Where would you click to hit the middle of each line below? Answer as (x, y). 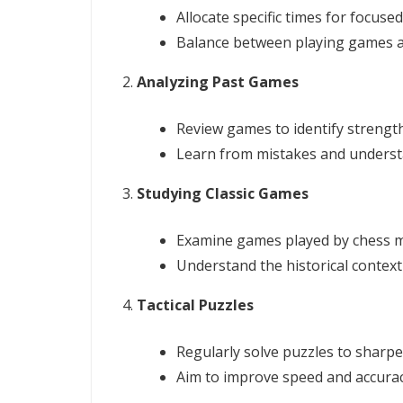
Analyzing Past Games (218, 81)
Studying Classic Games (223, 193)
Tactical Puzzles (195, 304)
